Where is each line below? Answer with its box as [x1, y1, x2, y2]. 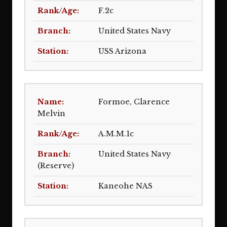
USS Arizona [98, 47, 146, 56]
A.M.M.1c [98, 129, 134, 138]
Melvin [37, 109, 65, 118]
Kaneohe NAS [98, 181, 153, 191]
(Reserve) [37, 161, 74, 170]
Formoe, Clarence [98, 97, 170, 106]
